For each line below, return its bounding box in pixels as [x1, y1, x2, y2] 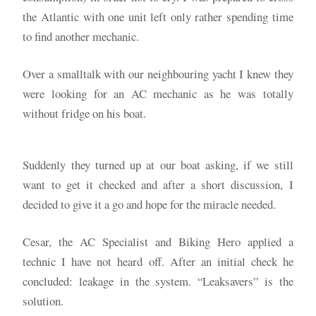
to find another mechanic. [23, 28, 140, 44]
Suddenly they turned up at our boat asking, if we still [23, 157, 293, 174]
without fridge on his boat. [23, 105, 147, 121]
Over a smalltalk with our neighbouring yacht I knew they [23, 66, 293, 82]
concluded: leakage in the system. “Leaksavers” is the [23, 273, 293, 290]
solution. [23, 293, 64, 310]
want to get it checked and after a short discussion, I [23, 176, 293, 193]
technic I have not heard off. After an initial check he [23, 253, 293, 270]
